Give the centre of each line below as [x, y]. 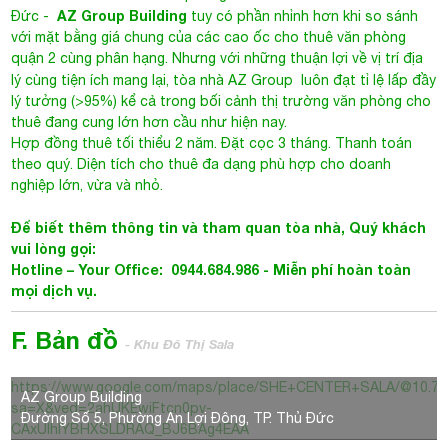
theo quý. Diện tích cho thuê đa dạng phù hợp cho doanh [201, 164]
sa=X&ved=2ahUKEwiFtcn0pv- [112, 408]
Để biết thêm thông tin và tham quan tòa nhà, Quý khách [219, 227]
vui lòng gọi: [54, 248]
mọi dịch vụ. [56, 290]
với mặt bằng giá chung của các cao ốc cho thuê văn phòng [209, 37]
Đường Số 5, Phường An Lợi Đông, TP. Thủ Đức [178, 418]
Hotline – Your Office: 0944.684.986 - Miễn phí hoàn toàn [211, 269]
